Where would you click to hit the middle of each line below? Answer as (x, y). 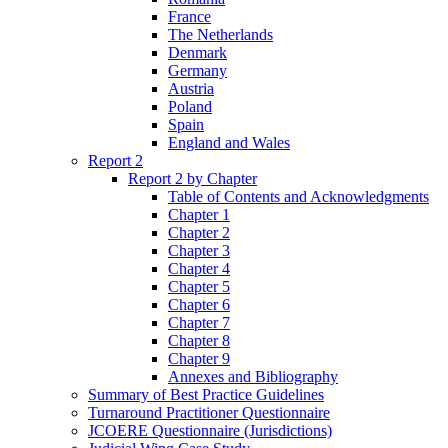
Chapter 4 (199, 269)
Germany (197, 71)
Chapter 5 (199, 287)
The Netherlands (220, 35)
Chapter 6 (199, 305)
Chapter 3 (199, 251)
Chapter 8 (199, 341)
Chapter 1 (199, 215)
